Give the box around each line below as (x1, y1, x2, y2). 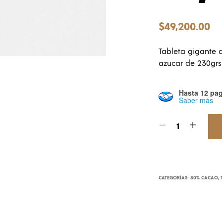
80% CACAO (190, 175, 219, 180)
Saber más (179, 95, 214, 105)
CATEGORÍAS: (159, 175, 191, 180)
